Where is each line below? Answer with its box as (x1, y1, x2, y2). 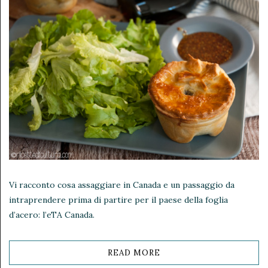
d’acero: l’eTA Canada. (9, 209, 97, 220)
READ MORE (108, 247, 160, 258)
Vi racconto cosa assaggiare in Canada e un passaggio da (9, 179, 234, 190)
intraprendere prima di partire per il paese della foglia (9, 194, 228, 205)
